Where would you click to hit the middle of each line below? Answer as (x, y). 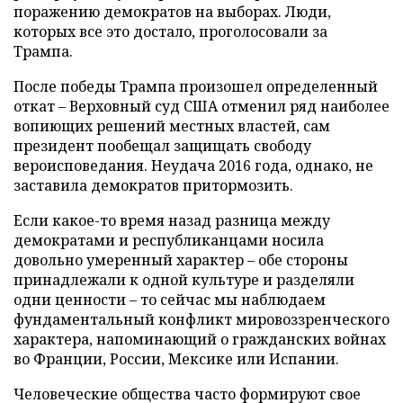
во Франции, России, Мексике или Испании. (176, 358)
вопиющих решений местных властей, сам (172, 125)
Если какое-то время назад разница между (172, 220)
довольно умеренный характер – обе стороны (181, 260)
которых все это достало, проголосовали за (170, 31)
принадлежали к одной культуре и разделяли (184, 279)
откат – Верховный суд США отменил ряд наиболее (201, 106)
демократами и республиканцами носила (169, 240)
